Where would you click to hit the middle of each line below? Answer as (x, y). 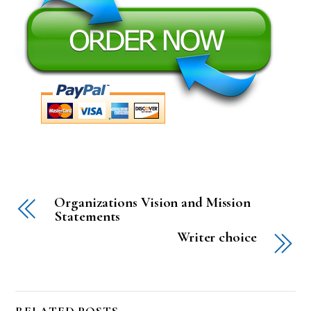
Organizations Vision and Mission (153, 203)
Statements (87, 217)
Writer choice (217, 237)
